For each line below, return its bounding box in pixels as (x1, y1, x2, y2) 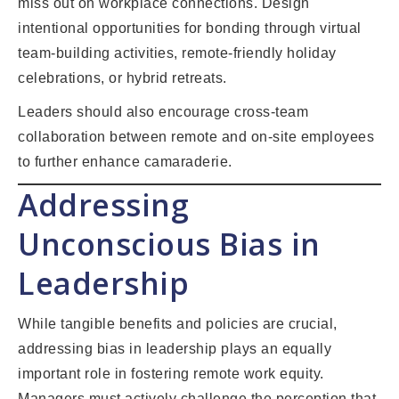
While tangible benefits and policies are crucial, (18, 316, 338, 332)
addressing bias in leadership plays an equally (18, 341, 331, 357)
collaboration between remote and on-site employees (18, 129, 374, 145)
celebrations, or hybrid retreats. (18, 70, 227, 86)
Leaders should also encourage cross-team (18, 104, 308, 120)
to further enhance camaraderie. (18, 154, 232, 170)
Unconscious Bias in (18, 224, 321, 265)
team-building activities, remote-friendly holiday (18, 45, 337, 61)
